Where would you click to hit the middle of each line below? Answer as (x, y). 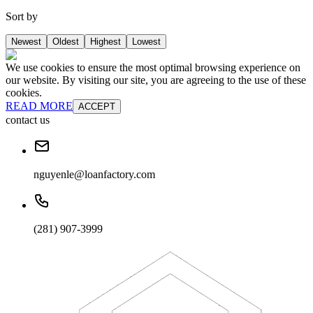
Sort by (22, 17)
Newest (26, 42)
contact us (28, 120)
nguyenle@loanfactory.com (94, 175)
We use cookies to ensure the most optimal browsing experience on (153, 68)
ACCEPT (97, 107)
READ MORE (39, 106)
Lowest (146, 42)
